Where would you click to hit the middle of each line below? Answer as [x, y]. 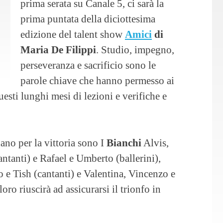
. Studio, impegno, [135, 50]
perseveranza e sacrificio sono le [88, 65]
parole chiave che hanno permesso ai [97, 81]
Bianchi [124, 142]
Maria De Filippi [58, 50]
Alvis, [155, 142]
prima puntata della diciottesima [88, 19]
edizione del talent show [73, 34]
